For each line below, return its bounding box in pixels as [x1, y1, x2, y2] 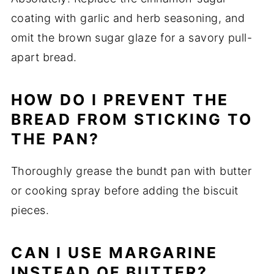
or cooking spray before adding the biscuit [10, 184, 239, 198]
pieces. [10, 204, 50, 217]
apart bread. [10, 51, 77, 64]
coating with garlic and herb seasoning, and [10, 12, 245, 25]
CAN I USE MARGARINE [10, 243, 218, 262]
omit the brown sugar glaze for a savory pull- [10, 31, 253, 45]
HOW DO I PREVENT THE [10, 91, 229, 109]
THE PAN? [10, 130, 100, 149]
